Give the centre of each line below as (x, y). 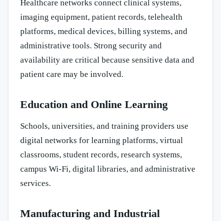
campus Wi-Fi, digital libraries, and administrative (108, 169)
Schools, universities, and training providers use (104, 126)
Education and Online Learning (94, 105)
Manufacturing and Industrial (90, 214)
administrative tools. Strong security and (91, 46)
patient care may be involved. (72, 74)
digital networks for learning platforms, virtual (102, 141)
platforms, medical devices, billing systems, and (104, 32)
